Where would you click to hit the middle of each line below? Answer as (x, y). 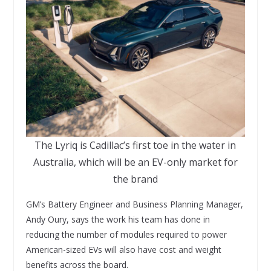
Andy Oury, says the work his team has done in (118, 219)
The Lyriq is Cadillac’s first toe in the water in (135, 145)
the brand (135, 179)
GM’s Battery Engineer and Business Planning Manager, (134, 204)
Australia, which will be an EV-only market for (135, 162)
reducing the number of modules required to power (126, 234)
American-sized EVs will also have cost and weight (123, 249)
